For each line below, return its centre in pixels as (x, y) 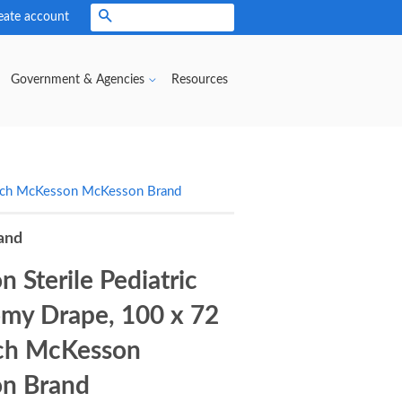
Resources (200, 80)
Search (134, 18)
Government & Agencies (79, 80)
